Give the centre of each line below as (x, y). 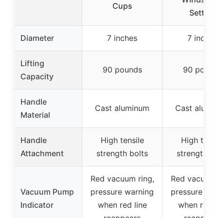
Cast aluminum (122, 108)
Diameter (37, 38)
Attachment (42, 153)
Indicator (37, 205)
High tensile (122, 140)
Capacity (37, 76)
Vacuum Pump (47, 191)
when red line (122, 205)
